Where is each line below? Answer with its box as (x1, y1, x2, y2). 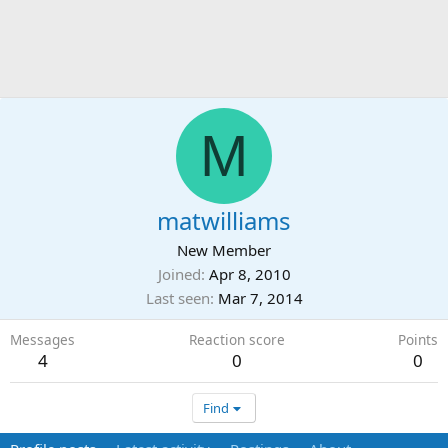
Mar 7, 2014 (217, 288, 303, 308)
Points (398, 330, 438, 349)
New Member (177, 240, 271, 260)
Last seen (145, 288, 210, 308)
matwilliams (157, 204, 291, 237)
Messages (10, 330, 75, 349)
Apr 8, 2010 (208, 264, 291, 284)
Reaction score (188, 330, 285, 349)
